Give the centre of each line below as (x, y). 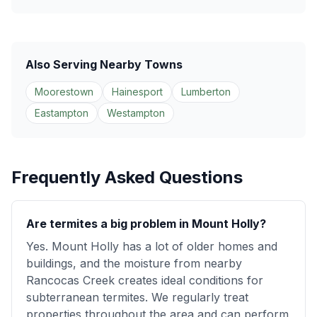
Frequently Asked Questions (127, 177)
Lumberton (206, 92)
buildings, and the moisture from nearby (134, 263)
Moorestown (64, 92)
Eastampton (62, 113)
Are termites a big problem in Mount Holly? (146, 224)
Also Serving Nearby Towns (104, 64)
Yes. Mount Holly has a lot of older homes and (152, 246)
